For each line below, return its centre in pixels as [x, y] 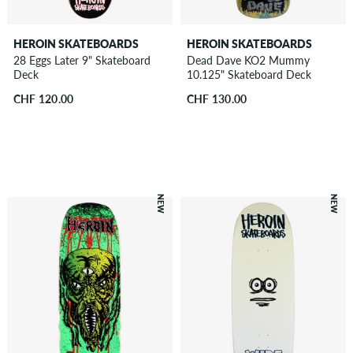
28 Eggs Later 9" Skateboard [82, 61]
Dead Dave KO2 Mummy [248, 61]
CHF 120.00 [43, 99]
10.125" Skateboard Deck [249, 75]
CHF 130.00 [217, 99]
